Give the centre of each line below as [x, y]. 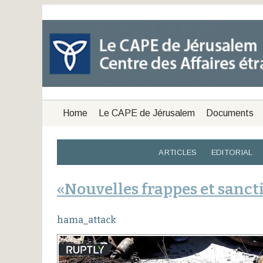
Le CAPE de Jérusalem [146, 113]
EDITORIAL [232, 153]
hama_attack [87, 220]
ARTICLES [178, 153]
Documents [230, 113]
